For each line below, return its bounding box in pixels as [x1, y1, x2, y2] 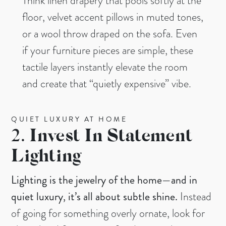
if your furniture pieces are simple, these [22, 42, 193, 59]
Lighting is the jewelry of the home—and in [11, 172, 198, 188]
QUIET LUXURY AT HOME [11, 114, 128, 125]
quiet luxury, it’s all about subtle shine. [11, 189, 178, 205]
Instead [178, 189, 212, 205]
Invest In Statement [29, 129, 192, 146]
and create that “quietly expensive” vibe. [22, 76, 191, 92]
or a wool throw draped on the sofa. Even [22, 26, 197, 42]
